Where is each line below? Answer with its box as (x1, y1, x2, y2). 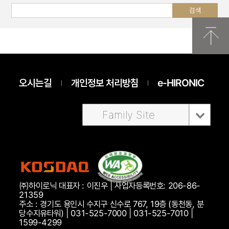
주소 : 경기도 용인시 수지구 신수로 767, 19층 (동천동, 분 (19, 199, 204, 210)
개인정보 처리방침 (71, 76, 139, 89)
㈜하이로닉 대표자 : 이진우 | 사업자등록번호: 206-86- (19, 180, 200, 191)
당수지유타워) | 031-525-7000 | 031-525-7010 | (19, 208, 193, 219)
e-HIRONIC (157, 76, 204, 89)
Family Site (102, 108, 155, 121)
